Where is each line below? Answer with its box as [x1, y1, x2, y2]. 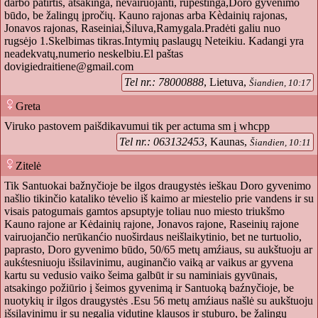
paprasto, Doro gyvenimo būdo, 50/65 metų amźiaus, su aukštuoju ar [4, 243, 312, 256]
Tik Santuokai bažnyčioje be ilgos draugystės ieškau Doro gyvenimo [4, 180, 311, 192]
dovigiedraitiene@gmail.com [4, 60, 133, 73]
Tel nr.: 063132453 [119, 136, 204, 148]
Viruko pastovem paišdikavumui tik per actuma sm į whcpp [4, 120, 270, 133]
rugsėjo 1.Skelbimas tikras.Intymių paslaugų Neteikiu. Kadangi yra [4, 35, 304, 48]
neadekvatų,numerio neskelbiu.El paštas [4, 48, 183, 60]
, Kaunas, [204, 136, 250, 148]
